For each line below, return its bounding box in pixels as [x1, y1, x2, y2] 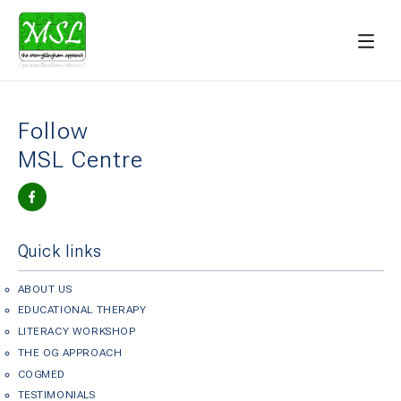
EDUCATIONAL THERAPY [17, 303, 147, 317]
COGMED [17, 367, 66, 380]
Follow [17, 117, 90, 144]
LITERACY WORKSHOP [17, 325, 136, 337]
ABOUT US [17, 282, 73, 295]
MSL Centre [17, 146, 144, 173]
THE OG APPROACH [17, 346, 123, 359]
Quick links [17, 241, 102, 260]
